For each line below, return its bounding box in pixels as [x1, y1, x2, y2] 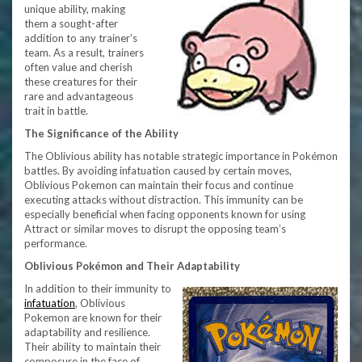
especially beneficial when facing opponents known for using [24, 208, 305, 221]
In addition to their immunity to [24, 282, 171, 295]
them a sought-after [24, 17, 118, 30]
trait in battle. [24, 104, 88, 117]
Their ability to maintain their [24, 340, 161, 353]
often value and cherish [24, 61, 133, 74]
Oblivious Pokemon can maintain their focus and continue [24, 179, 293, 192]
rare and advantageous [24, 90, 133, 103]
